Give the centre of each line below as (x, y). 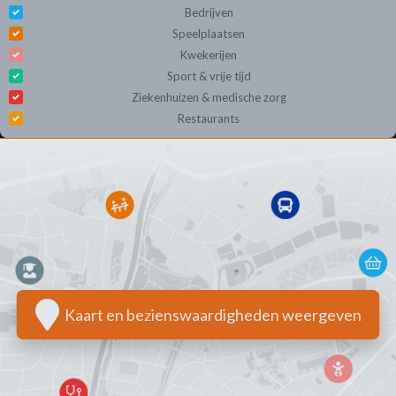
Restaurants (209, 119)
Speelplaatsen (209, 34)
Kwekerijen (209, 55)
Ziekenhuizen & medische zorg (209, 98)
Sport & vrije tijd (209, 76)
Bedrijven (209, 13)
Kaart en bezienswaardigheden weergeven (210, 314)
